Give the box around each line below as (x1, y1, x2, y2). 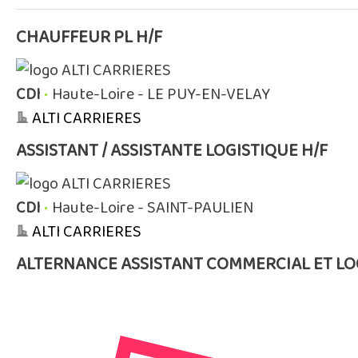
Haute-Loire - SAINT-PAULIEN (52, 195, 253, 221)
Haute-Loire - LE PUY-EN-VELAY (52, 82, 270, 107)
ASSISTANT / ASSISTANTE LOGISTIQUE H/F (16, 137, 328, 165)
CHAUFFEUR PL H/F (16, 23, 162, 52)
